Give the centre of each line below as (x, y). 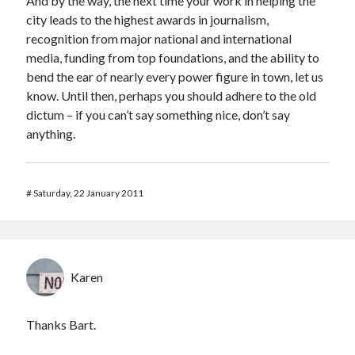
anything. (51, 134)
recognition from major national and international (159, 38)
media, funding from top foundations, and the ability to (173, 57)
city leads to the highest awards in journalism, (148, 19)
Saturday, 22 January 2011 (89, 193)
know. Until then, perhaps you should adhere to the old (172, 95)
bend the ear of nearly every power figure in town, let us (175, 76)
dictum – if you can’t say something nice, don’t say (158, 115)
